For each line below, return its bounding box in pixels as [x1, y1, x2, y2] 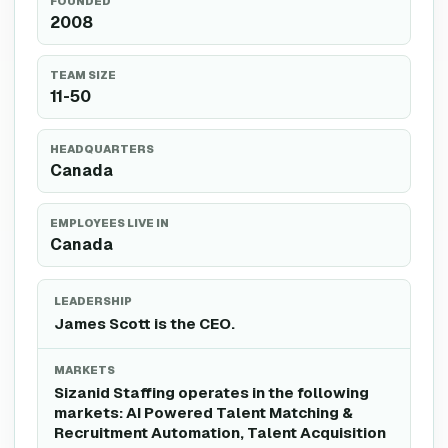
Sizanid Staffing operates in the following [54, 383, 369, 402]
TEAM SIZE [50, 68, 116, 82]
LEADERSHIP [54, 294, 132, 308]
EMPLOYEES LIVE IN [50, 216, 169, 230]
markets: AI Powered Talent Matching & [54, 403, 353, 422]
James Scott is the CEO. [54, 314, 235, 333]
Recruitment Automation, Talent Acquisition [54, 423, 386, 442]
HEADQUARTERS [50, 142, 154, 156]
